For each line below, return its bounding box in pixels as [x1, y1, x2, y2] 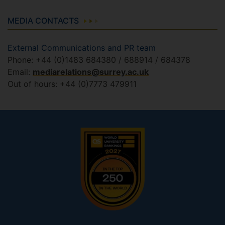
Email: [8, 67, 33, 77]
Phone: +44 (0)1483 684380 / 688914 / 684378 [8, 55, 190, 65]
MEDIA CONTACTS [8, 16, 79, 26]
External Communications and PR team [8, 43, 156, 53]
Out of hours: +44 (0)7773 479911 [8, 79, 137, 89]
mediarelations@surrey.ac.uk [33, 67, 149, 77]
